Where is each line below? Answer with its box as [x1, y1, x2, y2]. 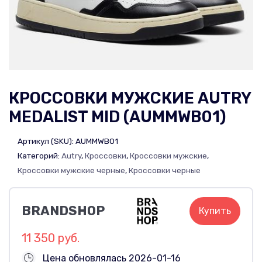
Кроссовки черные [129, 165, 201, 175]
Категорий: [18, 150, 61, 160]
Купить [199, 205, 231, 216]
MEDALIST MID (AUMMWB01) [9, 108, 226, 126]
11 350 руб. [22, 230, 80, 245]
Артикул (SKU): [18, 136, 75, 146]
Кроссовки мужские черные [18, 165, 125, 175]
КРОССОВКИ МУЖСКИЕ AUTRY [9, 89, 251, 108]
